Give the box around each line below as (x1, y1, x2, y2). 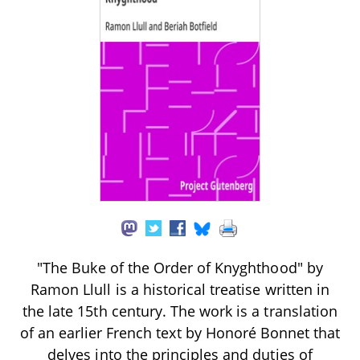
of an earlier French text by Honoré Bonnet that (19, 322, 341, 342)
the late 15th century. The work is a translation (22, 301, 337, 321)
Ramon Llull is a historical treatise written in (31, 279, 329, 299)
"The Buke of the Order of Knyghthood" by (37, 257, 323, 277)
